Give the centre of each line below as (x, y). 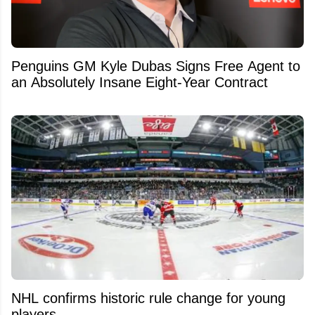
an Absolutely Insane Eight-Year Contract (140, 82)
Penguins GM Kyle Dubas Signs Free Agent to (156, 66)
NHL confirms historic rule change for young (148, 298)
